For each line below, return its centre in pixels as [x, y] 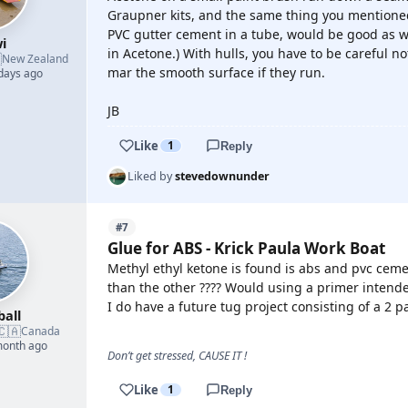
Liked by [151, 176]
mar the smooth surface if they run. [216, 72]
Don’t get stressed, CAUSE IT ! [177, 356]
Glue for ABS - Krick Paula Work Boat [246, 248]
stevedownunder [222, 176]
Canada [41, 331]
